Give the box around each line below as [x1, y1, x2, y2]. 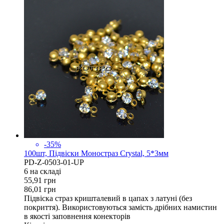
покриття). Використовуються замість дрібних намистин [24, 202, 217, 211]
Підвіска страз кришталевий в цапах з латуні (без [24, 193, 192, 202]
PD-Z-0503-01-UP [24, 157, 84, 166]
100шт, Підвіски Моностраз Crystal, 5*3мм [24, 148, 168, 157]
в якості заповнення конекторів [24, 211, 130, 220]
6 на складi [24, 166, 61, 175]
